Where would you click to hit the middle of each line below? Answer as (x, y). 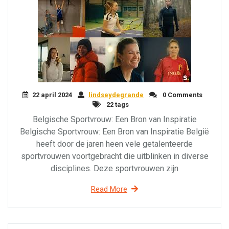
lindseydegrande (116, 95)
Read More (109, 189)
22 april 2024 (52, 95)
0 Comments (182, 95)
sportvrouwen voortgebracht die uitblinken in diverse (114, 156)
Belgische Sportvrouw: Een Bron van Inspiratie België (114, 132)
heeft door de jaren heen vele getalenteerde (114, 144)
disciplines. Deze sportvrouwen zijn (114, 168)
